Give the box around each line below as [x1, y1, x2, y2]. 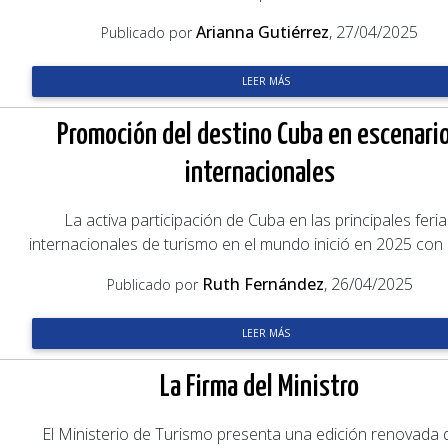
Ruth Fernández [201, 273, 324, 295]
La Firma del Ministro [160, 372, 360, 402]
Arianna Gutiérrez [196, 21, 330, 43]
